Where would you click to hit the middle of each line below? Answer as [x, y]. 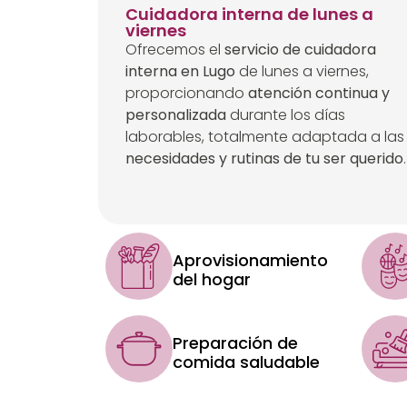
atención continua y [318, 94]
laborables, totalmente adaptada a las [264, 137]
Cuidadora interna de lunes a [249, 15]
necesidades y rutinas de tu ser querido [264, 159]
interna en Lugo [180, 72]
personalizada [175, 115]
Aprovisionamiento [250, 260]
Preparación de [235, 342]
